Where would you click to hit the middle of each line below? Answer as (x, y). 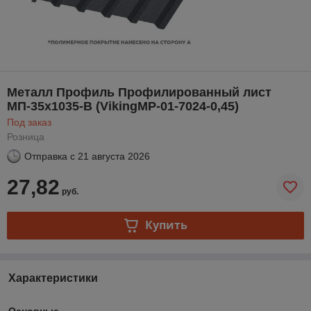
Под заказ (29, 122)
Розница (26, 136)
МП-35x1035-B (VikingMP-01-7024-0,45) (123, 106)
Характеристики (53, 278)
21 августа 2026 (114, 156)
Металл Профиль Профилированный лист (139, 92)
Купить (166, 225)
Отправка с (50, 156)
